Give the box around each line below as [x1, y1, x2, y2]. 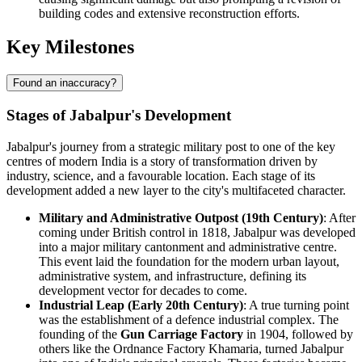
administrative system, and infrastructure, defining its [39, 268, 306, 283]
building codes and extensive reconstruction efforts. [39, 6, 300, 20]
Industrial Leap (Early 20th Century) [39, 297, 243, 312]
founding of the [39, 326, 120, 341]
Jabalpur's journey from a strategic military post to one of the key [6, 139, 335, 154]
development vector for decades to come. [39, 283, 247, 297]
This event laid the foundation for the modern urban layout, [39, 254, 339, 268]
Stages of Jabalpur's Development [6, 107, 231, 124]
